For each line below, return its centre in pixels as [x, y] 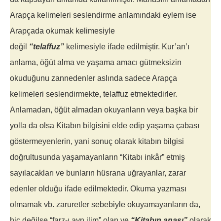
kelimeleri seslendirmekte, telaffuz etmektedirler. [93, 94]
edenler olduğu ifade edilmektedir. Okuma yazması [98, 189]
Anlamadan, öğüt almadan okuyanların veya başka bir [104, 110]
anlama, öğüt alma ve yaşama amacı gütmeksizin [96, 63]
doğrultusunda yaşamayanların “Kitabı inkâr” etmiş [97, 157]
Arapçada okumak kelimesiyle [62, 31]
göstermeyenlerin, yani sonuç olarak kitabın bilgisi [97, 142]
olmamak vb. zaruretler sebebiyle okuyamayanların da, [105, 205]
